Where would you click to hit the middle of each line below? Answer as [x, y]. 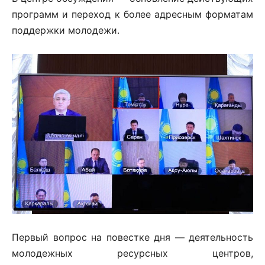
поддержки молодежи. [66, 30]
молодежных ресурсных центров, [132, 253]
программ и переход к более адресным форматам [132, 14]
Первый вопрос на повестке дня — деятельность [132, 237]
